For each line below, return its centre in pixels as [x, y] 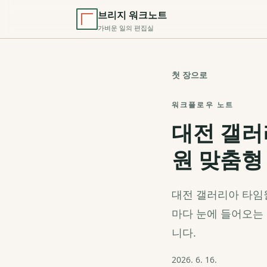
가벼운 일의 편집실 [126, 27]
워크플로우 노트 [203, 105]
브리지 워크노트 [132, 15]
